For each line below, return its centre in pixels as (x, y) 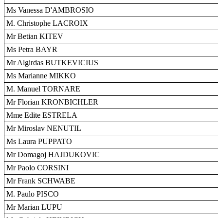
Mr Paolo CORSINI (37, 168)
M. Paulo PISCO (33, 194)
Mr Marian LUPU (34, 207)
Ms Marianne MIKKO (41, 76)
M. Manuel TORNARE (43, 89)
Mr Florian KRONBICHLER (52, 102)
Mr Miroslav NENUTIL (44, 128)
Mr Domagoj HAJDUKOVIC (53, 154)
